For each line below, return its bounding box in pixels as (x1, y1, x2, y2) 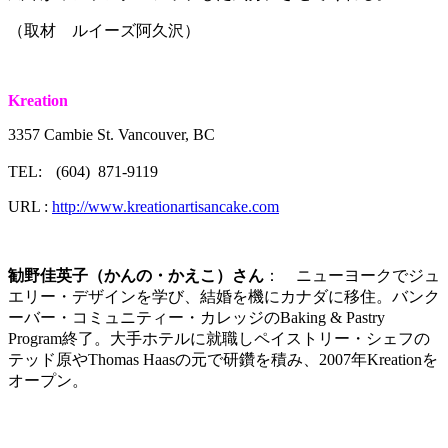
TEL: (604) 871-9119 (8, 162, 158, 180)
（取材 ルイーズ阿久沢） (8, 21, 200, 39)
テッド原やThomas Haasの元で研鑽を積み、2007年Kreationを (8, 350, 438, 368)
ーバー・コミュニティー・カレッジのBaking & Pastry (8, 308, 385, 326)
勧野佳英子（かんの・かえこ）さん (8, 266, 264, 284)
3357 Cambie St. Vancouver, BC (8, 125, 215, 143)
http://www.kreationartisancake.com (52, 197, 279, 215)
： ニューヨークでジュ (264, 266, 440, 284)
